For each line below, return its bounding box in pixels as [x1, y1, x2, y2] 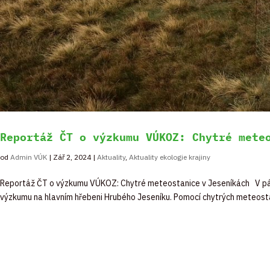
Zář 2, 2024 [53, 152, 91, 162]
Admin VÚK [10, 152, 47, 162]
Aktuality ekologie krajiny [129, 152, 210, 162]
